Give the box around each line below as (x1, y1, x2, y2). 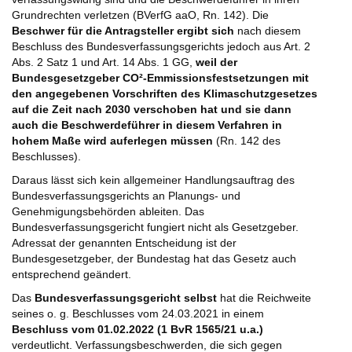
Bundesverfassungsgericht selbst (35, 291, 217, 305)
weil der (196, 56, 237, 69)
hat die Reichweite (217, 291, 311, 305)
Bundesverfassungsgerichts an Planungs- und (12, 189, 240, 203)
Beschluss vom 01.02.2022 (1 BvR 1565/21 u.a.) (12, 323, 263, 336)
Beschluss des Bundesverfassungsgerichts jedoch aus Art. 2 (12, 40, 310, 53)
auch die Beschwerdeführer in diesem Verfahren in (12, 119, 282, 132)
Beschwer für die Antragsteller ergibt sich (12, 24, 234, 38)
